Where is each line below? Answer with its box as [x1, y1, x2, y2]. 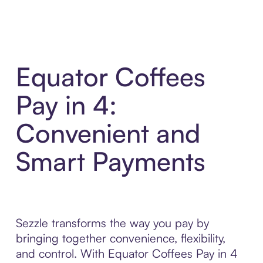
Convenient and [15, 117, 200, 150]
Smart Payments [15, 145, 205, 178]
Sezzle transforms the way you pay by [15, 215, 209, 231]
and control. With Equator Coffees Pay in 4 [15, 246, 238, 261]
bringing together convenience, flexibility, [15, 231, 225, 246]
